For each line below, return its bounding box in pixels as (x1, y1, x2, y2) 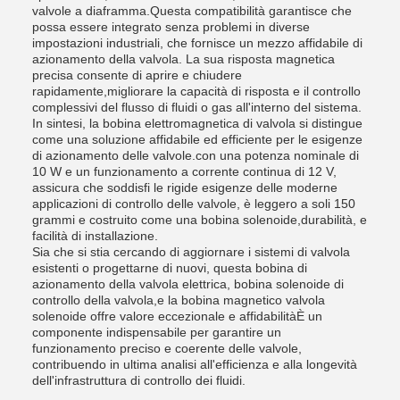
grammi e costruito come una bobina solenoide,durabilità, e (32, 212, 367, 227)
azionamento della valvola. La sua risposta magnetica (32, 52, 335, 66)
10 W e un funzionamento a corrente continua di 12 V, (32, 164, 337, 179)
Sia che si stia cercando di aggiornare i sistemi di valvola (32, 245, 350, 259)
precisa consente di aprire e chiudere (32, 68, 242, 82)
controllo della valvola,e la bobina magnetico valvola (32, 293, 325, 307)
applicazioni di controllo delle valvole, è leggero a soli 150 (32, 196, 355, 211)
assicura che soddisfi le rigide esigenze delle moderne (32, 180, 337, 195)
